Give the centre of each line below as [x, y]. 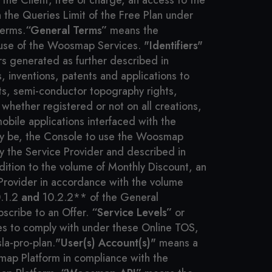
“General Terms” [66, 30]
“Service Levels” [132, 212]
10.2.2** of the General [99, 197]
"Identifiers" [173, 46]
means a [177, 243]
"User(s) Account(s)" [106, 243]
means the [133, 30]
